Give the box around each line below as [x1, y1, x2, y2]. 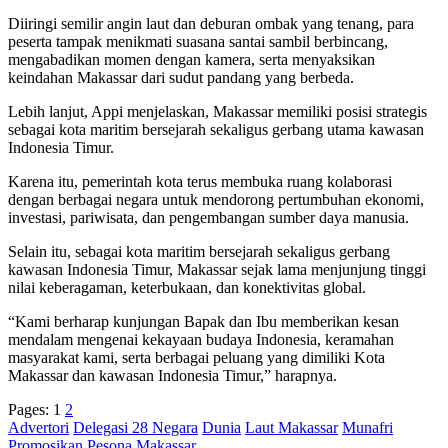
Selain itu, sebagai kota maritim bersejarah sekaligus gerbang [8, 242, 390, 260]
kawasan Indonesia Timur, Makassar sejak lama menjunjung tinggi [8, 260, 426, 278]
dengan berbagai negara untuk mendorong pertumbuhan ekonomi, [8, 190, 424, 208]
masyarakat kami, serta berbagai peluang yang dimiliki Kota [8, 348, 385, 366]
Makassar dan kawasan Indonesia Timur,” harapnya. [8, 366, 337, 384]
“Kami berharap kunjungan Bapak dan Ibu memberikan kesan [8, 312, 399, 330]
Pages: [8, 400, 49, 418]
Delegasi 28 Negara [73, 418, 198, 436]
